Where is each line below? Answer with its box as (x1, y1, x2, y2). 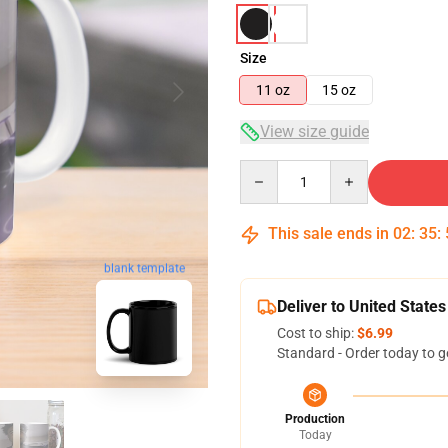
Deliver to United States (277, 297, 446, 316)
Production (285, 412, 345, 426)
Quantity (239, 161, 294, 177)
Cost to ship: (277, 325, 357, 341)
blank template (103, 261, 185, 276)
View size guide (260, 122, 369, 141)
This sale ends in (264, 224, 393, 243)
